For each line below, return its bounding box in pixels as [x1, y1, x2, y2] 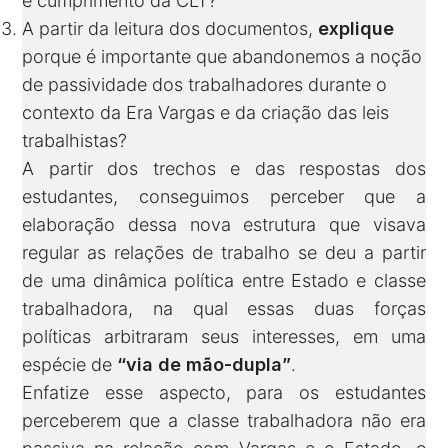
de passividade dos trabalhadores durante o [22, 74, 388, 96]
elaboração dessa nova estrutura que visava [22, 214, 426, 236]
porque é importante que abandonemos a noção [22, 46, 423, 68]
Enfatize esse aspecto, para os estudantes [22, 382, 426, 404]
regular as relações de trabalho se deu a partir [22, 242, 426, 264]
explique [313, 18, 395, 40]
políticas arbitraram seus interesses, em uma [22, 326, 426, 348]
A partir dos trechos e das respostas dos [22, 158, 426, 180]
